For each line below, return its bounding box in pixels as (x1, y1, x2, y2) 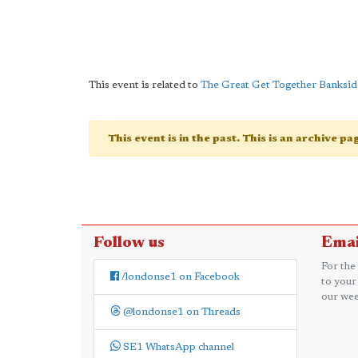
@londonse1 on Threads (121, 306, 241, 317)
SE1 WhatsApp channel (121, 341, 234, 352)
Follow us (93, 234, 165, 251)
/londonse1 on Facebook (119, 271, 240, 282)
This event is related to (89, 79, 201, 90)
